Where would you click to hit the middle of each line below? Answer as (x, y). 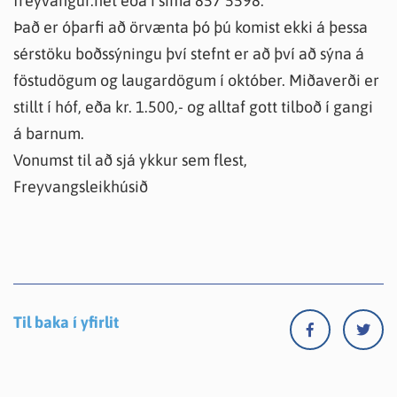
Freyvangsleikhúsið (81, 187)
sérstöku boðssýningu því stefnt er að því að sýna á (189, 54)
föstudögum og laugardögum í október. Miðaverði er (196, 80)
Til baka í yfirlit (66, 322)
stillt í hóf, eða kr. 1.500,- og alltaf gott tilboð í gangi (193, 107)
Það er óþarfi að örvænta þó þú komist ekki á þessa (191, 27)
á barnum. (49, 133)
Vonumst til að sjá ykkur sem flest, (130, 160)
